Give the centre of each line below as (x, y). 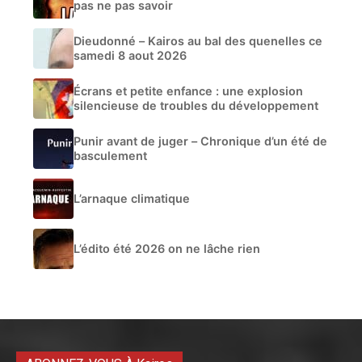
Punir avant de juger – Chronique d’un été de (200, 141)
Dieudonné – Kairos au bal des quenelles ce (198, 41)
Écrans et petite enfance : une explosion (188, 91)
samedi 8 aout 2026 (130, 56)
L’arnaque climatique (132, 199)
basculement (110, 156)
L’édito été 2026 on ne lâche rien (167, 249)
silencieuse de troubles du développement (196, 106)
